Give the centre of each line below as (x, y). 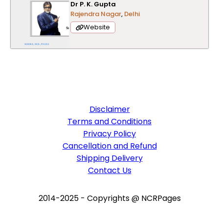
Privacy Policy (109, 134)
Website (97, 27)
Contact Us (109, 170)
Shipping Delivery (109, 158)
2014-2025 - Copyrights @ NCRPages (109, 198)
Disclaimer (109, 109)
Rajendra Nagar (96, 14)
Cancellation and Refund (109, 146)
